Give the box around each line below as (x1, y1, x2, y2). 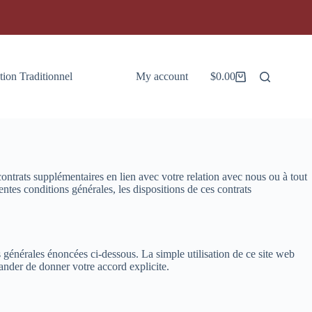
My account (135, 70, 188, 82)
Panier (210, 75, 237, 88)
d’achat (210, 88, 242, 100)
